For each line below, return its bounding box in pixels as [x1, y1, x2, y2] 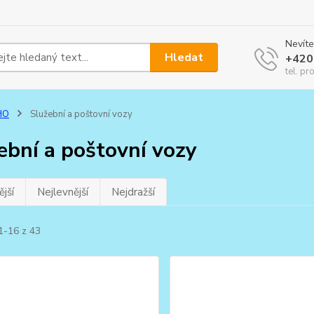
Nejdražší [111, 185, 155, 199]
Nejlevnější [36, 185, 88, 199]
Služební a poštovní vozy [27, 108, 132, 121]
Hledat [165, 49, 204, 65]
